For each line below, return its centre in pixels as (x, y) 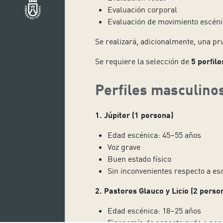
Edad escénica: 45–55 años (154, 135)
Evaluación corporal (142, 10)
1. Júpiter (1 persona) (134, 114)
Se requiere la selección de (143, 61)
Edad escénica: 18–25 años (154, 210)
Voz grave (124, 147)
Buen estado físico (139, 159)
